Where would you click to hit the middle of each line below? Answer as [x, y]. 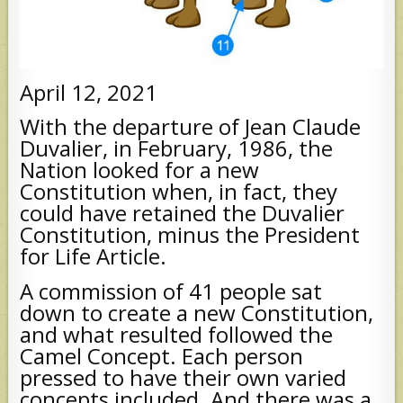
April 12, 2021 [89, 92]
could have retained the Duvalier [183, 213]
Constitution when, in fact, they [179, 192]
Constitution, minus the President [190, 235]
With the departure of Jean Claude [191, 127]
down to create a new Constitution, [197, 312]
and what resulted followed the [177, 334]
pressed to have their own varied [184, 377]
